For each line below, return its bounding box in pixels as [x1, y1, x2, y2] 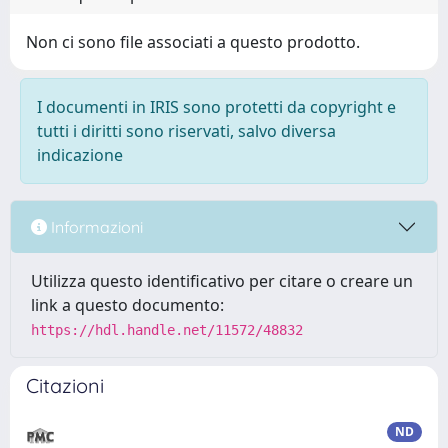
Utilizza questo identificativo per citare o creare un [31, 270, 413, 292]
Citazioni [26, 373, 104, 398]
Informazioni [47, 216, 143, 237]
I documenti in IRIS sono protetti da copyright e [37, 96, 396, 118]
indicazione [37, 144, 123, 166]
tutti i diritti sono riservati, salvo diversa [37, 120, 336, 142]
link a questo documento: [31, 294, 224, 316]
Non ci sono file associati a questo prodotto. [26, 31, 360, 53]
